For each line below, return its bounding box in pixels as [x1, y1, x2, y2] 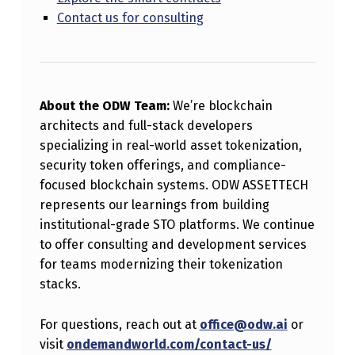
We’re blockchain [169, 97, 273, 113]
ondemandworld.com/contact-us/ [66, 336, 272, 352]
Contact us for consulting [56, 10, 204, 25]
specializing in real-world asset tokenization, [39, 137, 302, 153]
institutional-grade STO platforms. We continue [39, 216, 315, 232]
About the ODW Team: [39, 97, 170, 113]
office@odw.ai [199, 316, 288, 332]
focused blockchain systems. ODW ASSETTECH [39, 177, 308, 193]
